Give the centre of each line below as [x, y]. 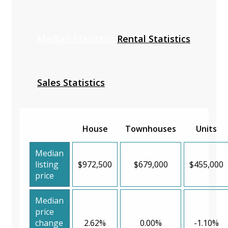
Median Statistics [76, 38]
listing [47, 164]
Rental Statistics [154, 38]
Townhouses [151, 129]
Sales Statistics [71, 82]
